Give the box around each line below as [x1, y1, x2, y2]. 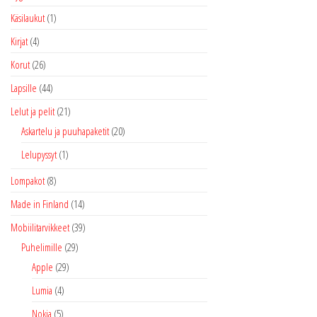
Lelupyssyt [21, 147, 57, 162]
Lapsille [11, 81, 37, 96]
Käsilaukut [11, 11, 45, 25]
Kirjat [11, 34, 28, 49]
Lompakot [11, 173, 45, 188]
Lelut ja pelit [11, 104, 54, 119]
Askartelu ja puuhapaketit [21, 124, 109, 139]
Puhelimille [21, 240, 62, 255]
